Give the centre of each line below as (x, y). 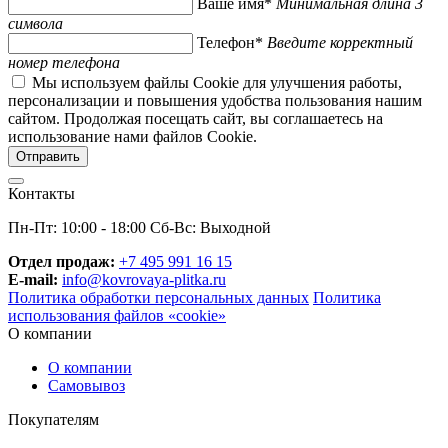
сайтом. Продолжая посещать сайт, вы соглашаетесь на (195, 118)
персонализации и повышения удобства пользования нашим (215, 100)
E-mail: (33, 279)
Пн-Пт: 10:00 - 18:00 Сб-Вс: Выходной (139, 227)
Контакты (41, 193)
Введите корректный (340, 42)
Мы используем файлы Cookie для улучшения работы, (217, 82)
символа (35, 23)
